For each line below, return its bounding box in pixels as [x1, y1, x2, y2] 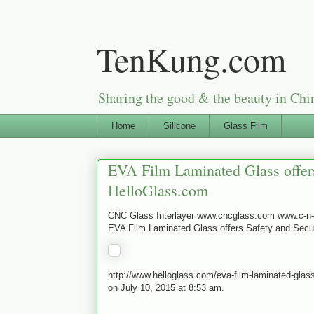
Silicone [163, 120, 196, 131]
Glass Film [223, 120, 268, 131]
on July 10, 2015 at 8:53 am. [108, 282, 224, 293]
